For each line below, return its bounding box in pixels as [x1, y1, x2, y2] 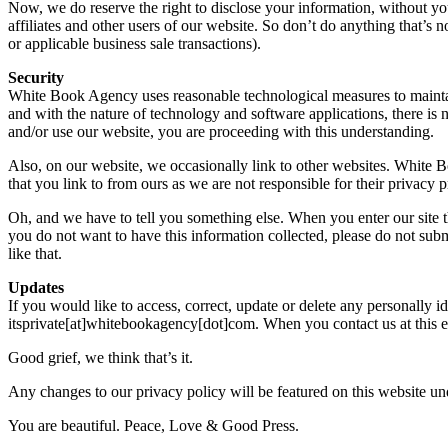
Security [8, 68, 64, 86]
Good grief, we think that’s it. [8, 348, 193, 366]
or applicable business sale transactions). [8, 34, 261, 52]
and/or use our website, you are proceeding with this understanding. [8, 122, 434, 140]
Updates [8, 278, 64, 296]
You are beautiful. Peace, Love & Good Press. [8, 416, 299, 434]
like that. [8, 244, 62, 262]
